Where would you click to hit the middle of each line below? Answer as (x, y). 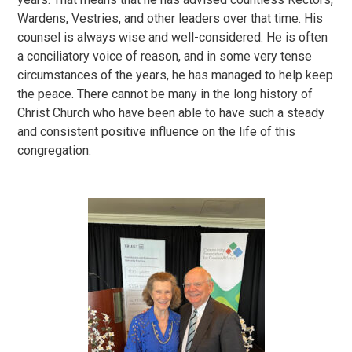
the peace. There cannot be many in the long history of (165, 94)
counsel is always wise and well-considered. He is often (173, 37)
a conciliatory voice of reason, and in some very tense (165, 56)
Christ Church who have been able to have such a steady (171, 113)
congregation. (55, 150)
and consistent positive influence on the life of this (157, 132)
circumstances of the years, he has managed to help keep (176, 75)
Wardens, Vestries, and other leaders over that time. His (170, 18)
